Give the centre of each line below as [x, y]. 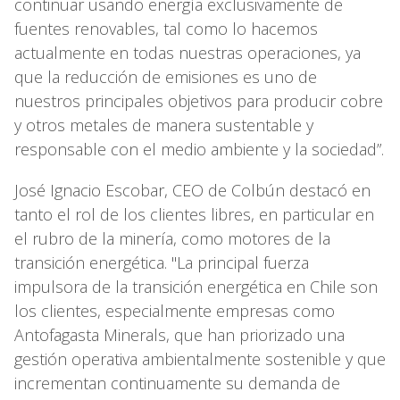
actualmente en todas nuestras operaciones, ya [187, 53]
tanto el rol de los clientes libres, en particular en [194, 215]
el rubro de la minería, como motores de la [172, 239]
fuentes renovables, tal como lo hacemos [166, 29]
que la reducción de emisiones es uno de [166, 77]
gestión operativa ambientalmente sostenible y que [200, 359]
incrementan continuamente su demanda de [177, 383]
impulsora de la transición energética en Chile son [196, 287]
